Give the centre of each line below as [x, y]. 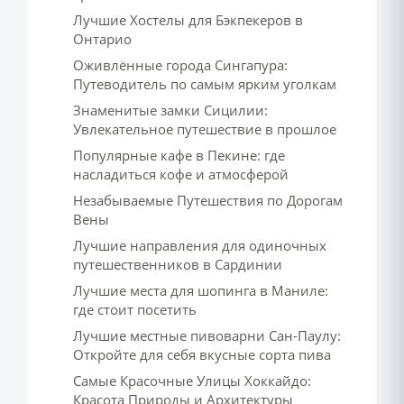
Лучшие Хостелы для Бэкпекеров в [188, 20]
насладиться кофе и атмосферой [181, 174]
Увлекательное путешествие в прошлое [205, 129]
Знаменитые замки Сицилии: [170, 110]
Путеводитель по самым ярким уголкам [205, 84]
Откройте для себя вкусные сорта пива [202, 354]
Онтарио [102, 39]
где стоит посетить [135, 309]
